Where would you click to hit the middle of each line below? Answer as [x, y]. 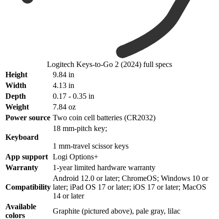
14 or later [68, 196]
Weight [17, 107]
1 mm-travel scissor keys [91, 146]
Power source [28, 117]
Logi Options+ [76, 156]
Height [16, 74]
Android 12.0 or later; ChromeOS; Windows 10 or [131, 178]
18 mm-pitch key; [80, 128]
